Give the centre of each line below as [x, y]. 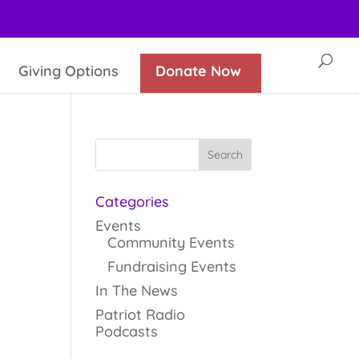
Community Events [171, 242]
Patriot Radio [141, 315]
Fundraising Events [172, 266]
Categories [133, 202]
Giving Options [69, 71]
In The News [137, 290]
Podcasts [127, 331]
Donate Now [198, 71]
